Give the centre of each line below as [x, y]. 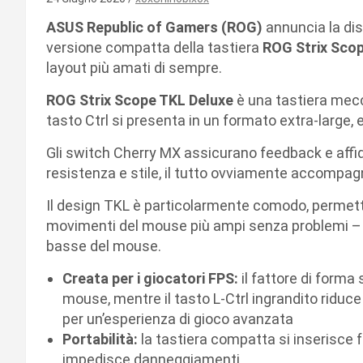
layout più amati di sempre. [134, 67]
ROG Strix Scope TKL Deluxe [140, 100]
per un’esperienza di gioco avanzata [178, 318]
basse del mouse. [104, 246]
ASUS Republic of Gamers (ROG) [156, 27]
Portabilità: [100, 339]
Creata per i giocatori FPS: [152, 278]
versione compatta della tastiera [153, 47]
